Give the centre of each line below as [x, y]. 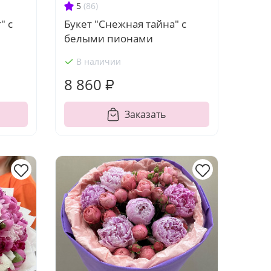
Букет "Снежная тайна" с [125, 24]
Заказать [145, 114]
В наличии [98, 61]
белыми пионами [108, 38]
